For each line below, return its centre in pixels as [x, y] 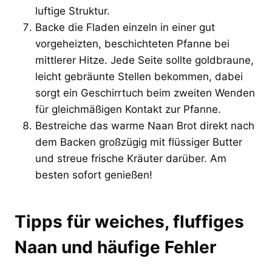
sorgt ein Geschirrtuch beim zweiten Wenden [145, 93]
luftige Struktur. [73, 11]
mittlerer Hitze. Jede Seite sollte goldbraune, [144, 60]
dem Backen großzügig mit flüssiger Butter [139, 142]
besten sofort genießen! [94, 175]
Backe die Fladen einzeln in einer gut [125, 27]
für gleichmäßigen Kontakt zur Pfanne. [128, 109]
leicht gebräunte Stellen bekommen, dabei [139, 76]
